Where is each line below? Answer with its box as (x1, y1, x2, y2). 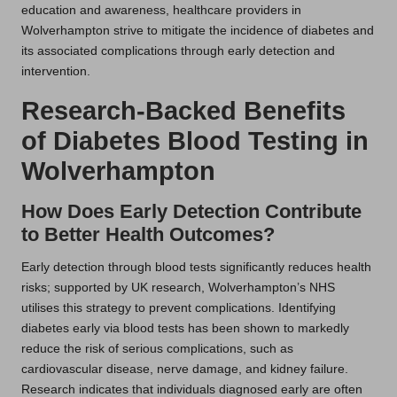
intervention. (21, 65, 90, 79)
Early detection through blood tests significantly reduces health (21, 261, 371, 275)
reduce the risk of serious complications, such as (21, 342, 293, 356)
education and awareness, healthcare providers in (21, 4, 301, 18)
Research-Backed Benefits (21, 97, 346, 126)
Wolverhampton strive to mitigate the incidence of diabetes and (21, 24, 374, 38)
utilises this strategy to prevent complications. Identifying (21, 301, 336, 315)
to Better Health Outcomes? (21, 223, 275, 246)
